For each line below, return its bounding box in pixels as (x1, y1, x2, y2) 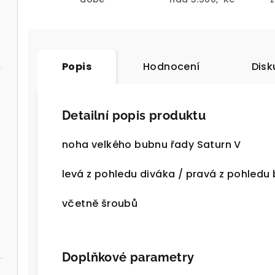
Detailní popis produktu (62, 108, 206, 123)
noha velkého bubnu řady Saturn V (62, 137, 241, 152)
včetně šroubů (62, 196, 138, 211)
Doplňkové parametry (62, 250, 195, 265)
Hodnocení (143, 60, 200, 74)
